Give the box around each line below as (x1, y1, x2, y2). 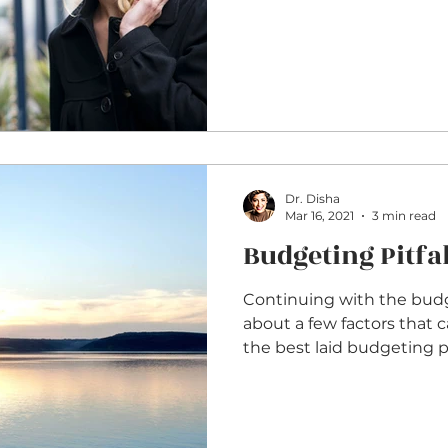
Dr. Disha (285, 191, 340, 206)
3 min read (372, 208, 436, 223)
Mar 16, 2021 (285, 208, 354, 223)
